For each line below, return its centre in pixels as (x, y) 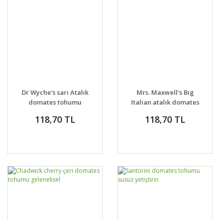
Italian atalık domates (165, 102)
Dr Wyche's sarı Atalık (55, 92)
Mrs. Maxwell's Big (165, 92)
